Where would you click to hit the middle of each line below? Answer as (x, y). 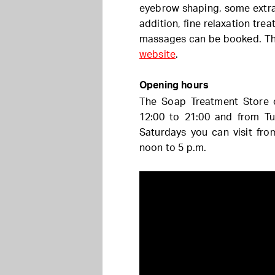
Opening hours (174, 85)
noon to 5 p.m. (173, 148)
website (158, 55)
